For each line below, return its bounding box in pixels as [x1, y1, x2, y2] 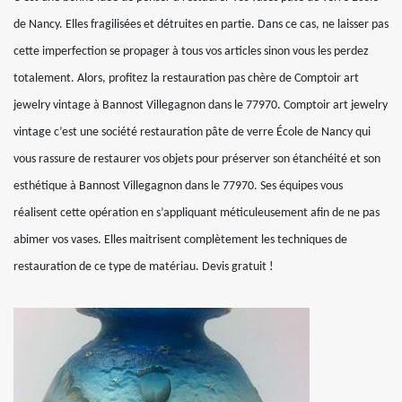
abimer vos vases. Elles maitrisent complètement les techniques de [13, 233, 347, 247]
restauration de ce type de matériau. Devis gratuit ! [13, 260, 274, 274]
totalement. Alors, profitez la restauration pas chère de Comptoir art [13, 72, 359, 85]
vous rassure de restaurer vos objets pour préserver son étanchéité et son [13, 153, 380, 166]
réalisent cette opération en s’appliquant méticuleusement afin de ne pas [13, 206, 380, 220]
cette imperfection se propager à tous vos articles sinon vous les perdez [13, 45, 369, 58]
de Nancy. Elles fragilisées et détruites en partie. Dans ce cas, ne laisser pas [13, 18, 389, 31]
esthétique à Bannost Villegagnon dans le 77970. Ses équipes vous [13, 179, 343, 193]
